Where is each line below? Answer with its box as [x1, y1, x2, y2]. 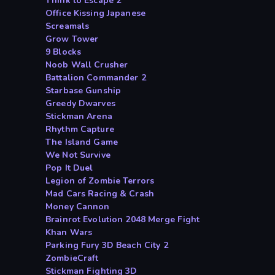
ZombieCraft [45, 252, 99, 265]
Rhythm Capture [45, 123, 114, 136]
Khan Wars [45, 227, 93, 239]
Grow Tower [45, 33, 99, 45]
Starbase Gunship [45, 85, 122, 97]
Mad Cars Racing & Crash [45, 188, 155, 200]
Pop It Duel [45, 162, 93, 174]
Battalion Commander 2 [45, 72, 146, 84]
